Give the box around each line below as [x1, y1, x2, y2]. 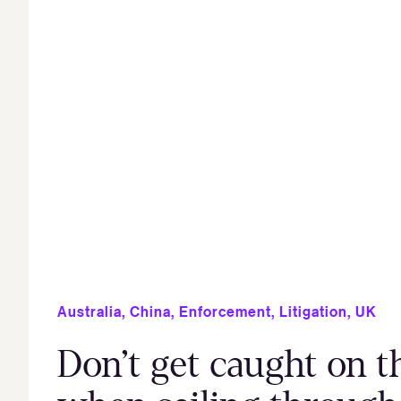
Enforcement [179, 301, 271, 321]
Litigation [279, 301, 347, 321]
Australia [57, 301, 122, 321]
